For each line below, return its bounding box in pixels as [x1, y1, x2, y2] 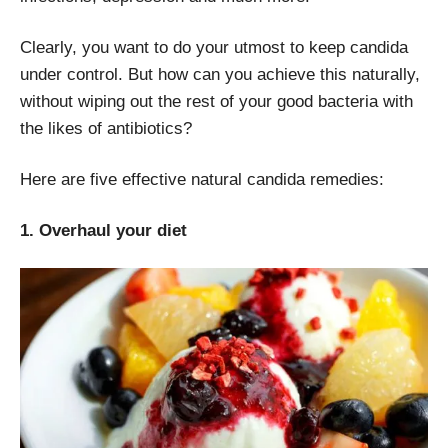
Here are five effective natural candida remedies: [20, 169, 384, 189]
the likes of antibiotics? [20, 118, 192, 138]
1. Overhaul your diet [20, 220, 187, 240]
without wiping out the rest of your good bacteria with [20, 91, 413, 111]
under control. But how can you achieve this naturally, [20, 64, 420, 84]
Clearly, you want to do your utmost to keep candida [20, 37, 408, 57]
